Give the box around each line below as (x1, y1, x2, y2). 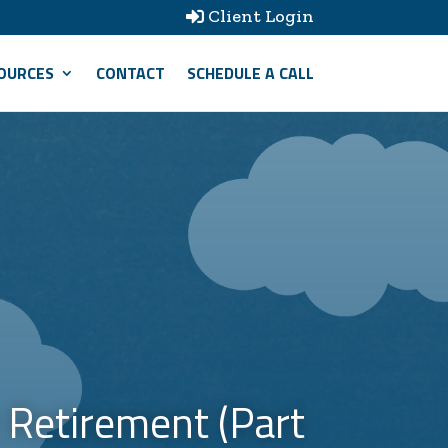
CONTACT (95, 60, 165, 85)
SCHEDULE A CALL (186, 60, 314, 85)
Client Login (207, 4, 314, 27)
